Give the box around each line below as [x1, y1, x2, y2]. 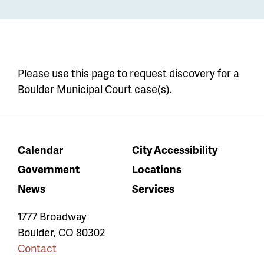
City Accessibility [131, 142, 217, 157]
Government [18, 161, 80, 176]
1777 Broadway [18, 209, 87, 223]
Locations [131, 161, 181, 176]
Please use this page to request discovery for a [18, 65, 239, 80]
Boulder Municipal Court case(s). [18, 81, 172, 96]
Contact [18, 240, 57, 255]
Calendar [18, 142, 63, 157]
